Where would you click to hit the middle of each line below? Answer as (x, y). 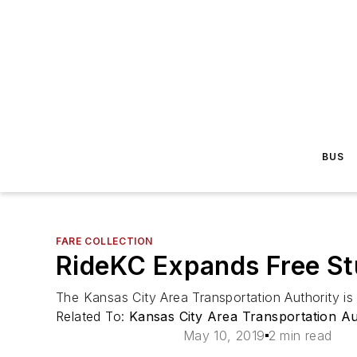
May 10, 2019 (224, 335)
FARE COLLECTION (104, 241)
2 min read (300, 335)
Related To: (92, 316)
